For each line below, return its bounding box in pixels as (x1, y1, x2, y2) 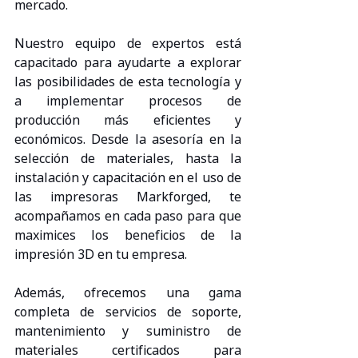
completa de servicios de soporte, (14, 302, 241, 320)
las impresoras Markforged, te (14, 187, 241, 205)
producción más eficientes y (14, 110, 241, 129)
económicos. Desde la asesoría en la (14, 129, 241, 148)
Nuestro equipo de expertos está (14, 34, 241, 52)
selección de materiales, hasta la (14, 149, 241, 167)
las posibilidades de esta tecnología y (14, 72, 241, 90)
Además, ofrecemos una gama (14, 283, 241, 301)
